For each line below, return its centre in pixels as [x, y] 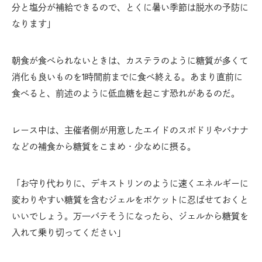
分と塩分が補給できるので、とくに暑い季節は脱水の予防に [130, 8]
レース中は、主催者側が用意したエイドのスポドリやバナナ [130, 130]
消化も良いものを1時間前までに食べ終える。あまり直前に [127, 77]
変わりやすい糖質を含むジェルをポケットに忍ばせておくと [130, 200]
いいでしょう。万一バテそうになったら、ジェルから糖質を [130, 216]
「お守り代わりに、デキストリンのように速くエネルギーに [130, 184]
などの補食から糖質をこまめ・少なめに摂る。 [104, 147]
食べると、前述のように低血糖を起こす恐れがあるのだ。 [126, 94]
